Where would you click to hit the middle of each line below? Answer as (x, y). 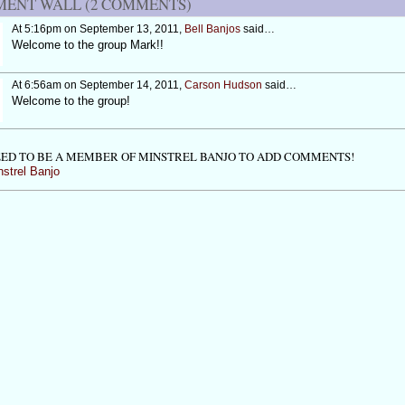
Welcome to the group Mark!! (87, 45)
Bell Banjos (212, 28)
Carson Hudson (223, 85)
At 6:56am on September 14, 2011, (98, 85)
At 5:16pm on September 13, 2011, (98, 28)
